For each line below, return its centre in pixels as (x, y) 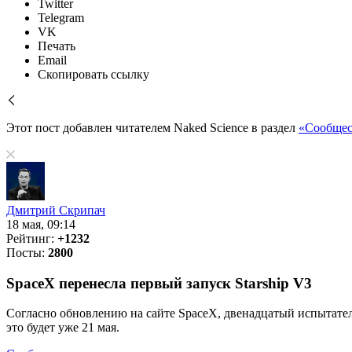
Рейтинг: (32, 238)
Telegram (61, 18)
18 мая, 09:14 (41, 224)
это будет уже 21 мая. (63, 328)
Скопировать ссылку (93, 74)
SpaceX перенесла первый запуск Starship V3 (159, 283)
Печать (57, 46)
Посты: (27, 253)
